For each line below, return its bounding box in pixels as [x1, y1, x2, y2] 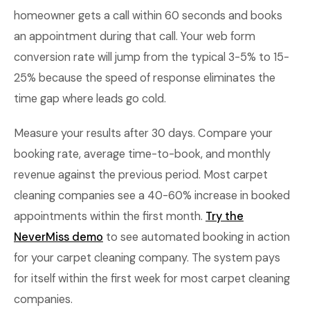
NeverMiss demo [14, 230, 103, 244]
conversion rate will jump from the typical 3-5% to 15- [14, 50, 289, 64]
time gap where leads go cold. [14, 91, 166, 106]
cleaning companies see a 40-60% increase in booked [14, 188, 290, 203]
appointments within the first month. [14, 209, 206, 224]
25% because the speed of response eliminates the [14, 71, 275, 85]
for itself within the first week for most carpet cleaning [14, 271, 290, 286]
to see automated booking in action [103, 230, 290, 244]
